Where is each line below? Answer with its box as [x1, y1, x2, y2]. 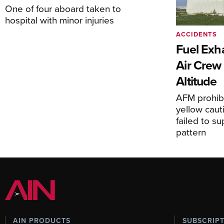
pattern [176, 124, 206, 138]
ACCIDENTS [176, 29, 217, 39]
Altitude [176, 71, 217, 90]
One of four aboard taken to [5, 1, 121, 15]
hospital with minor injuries [5, 13, 114, 27]
